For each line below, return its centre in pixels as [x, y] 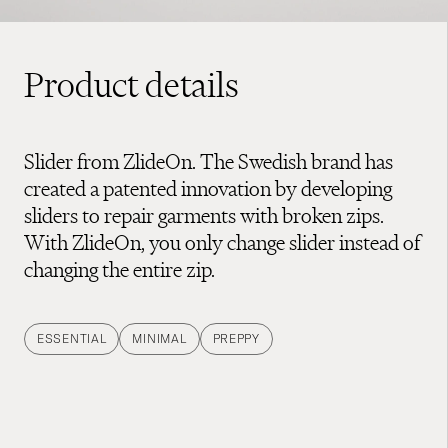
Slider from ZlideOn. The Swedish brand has [208, 161]
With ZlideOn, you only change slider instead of [222, 242]
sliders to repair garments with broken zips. [204, 215]
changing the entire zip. [119, 269]
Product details [131, 84]
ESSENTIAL [72, 338]
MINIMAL [159, 338]
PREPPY [236, 338]
